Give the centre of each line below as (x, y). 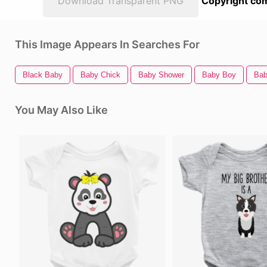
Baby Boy (219, 75)
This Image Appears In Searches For (107, 44)
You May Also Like (61, 110)
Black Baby (43, 75)
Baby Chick (100, 75)
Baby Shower (161, 75)
